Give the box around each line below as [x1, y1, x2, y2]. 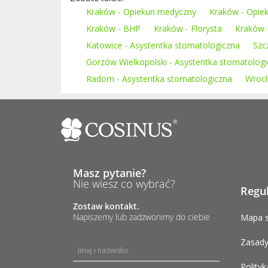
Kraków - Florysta [154, 23, 222, 34]
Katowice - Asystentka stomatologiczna [86, 39, 240, 51]
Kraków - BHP [86, 23, 141, 34]
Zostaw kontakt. [73, 200, 139, 212]
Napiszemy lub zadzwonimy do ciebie [73, 211, 210, 223]
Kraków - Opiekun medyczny [86, 6, 196, 17]
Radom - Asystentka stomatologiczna [86, 73, 232, 84]
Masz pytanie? [73, 166, 146, 180]
